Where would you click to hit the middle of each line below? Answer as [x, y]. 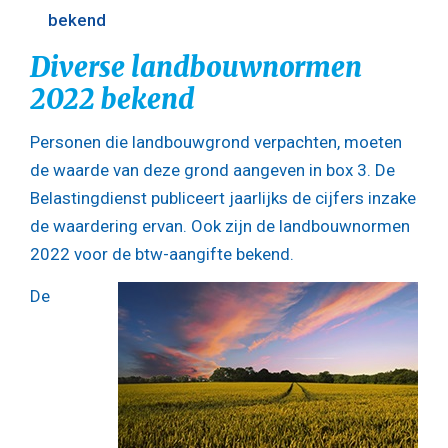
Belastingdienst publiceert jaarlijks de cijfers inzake [223, 198]
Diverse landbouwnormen [196, 66]
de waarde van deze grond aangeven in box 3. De [212, 170]
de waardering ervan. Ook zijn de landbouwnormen [220, 226]
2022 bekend [112, 98]
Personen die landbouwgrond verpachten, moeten [216, 142]
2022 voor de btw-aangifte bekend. [162, 254]
